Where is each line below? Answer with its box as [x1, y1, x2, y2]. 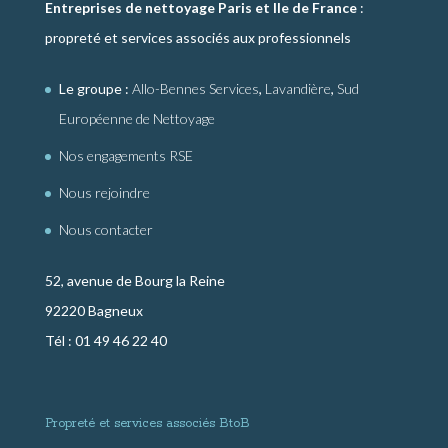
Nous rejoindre [58, 184, 150, 202]
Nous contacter [58, 221, 153, 239]
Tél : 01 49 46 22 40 [44, 332, 167, 350]
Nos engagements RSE [58, 147, 193, 165]
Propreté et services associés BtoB [44, 416, 250, 432]
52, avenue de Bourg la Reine [44, 272, 225, 290]
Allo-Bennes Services [131, 80, 259, 98]
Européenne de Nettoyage [58, 110, 215, 128]
